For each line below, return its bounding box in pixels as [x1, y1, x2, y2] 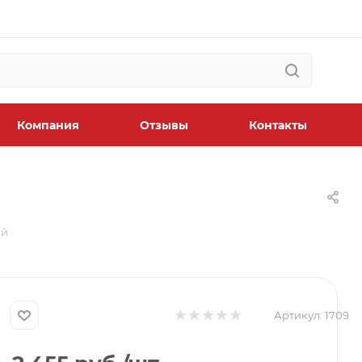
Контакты [248, 118, 307, 133]
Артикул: [274, 309, 323, 322]
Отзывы [140, 118, 188, 133]
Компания [17, 118, 79, 133]
